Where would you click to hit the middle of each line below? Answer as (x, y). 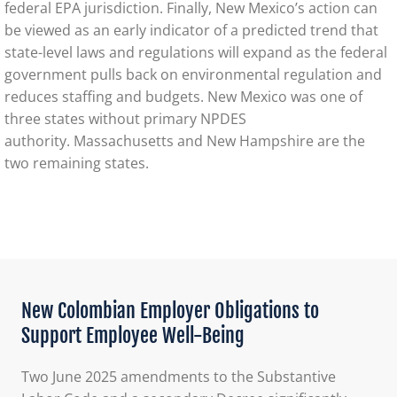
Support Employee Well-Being (133, 335)
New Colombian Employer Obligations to (170, 310)
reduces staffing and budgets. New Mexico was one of (183, 96)
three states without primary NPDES (125, 118)
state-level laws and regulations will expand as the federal (196, 52)
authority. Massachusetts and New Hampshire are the (185, 140)
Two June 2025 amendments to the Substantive (179, 376)
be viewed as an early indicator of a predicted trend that (191, 30)
